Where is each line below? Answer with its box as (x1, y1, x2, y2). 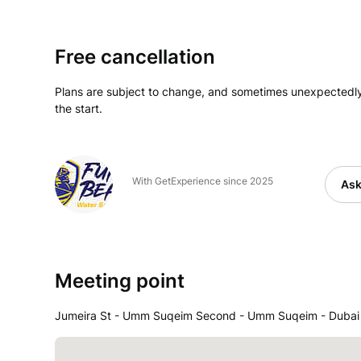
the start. (55, 102, 102, 116)
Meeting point (55, 269, 185, 293)
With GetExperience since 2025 (132, 175, 273, 188)
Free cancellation (55, 45, 215, 69)
